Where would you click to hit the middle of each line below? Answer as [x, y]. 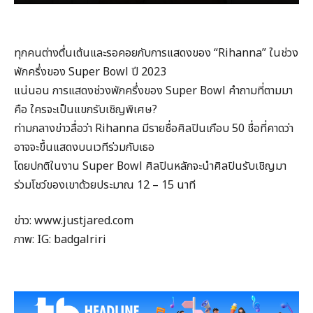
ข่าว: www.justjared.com [74, 221]
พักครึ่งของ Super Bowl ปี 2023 [90, 72]
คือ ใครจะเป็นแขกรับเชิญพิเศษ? [86, 109]
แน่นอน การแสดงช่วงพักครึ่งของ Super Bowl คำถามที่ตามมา [153, 90]
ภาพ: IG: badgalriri [60, 240]
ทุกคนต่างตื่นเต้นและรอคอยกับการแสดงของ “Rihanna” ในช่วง [156, 53]
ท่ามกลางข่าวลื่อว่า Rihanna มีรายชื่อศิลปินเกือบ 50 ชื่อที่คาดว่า [154, 128]
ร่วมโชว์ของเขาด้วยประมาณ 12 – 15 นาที [105, 185]
